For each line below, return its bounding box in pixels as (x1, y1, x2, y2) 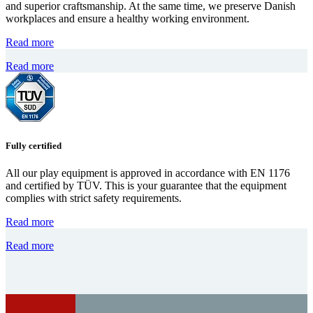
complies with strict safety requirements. (6, 191, 182, 204)
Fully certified (6, 140, 61, 151)
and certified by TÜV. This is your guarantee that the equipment (6, 179, 286, 191)
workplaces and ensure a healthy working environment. (6, 13, 249, 25)
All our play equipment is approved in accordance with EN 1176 (6, 166, 290, 179)
